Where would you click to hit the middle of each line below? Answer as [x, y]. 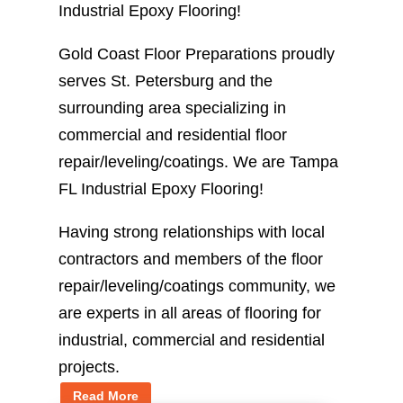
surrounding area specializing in [172, 107]
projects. [89, 367]
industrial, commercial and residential [191, 340]
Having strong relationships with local [191, 232]
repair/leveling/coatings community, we [197, 286]
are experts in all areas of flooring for [189, 313]
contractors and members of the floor [190, 259]
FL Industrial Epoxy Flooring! [161, 188]
